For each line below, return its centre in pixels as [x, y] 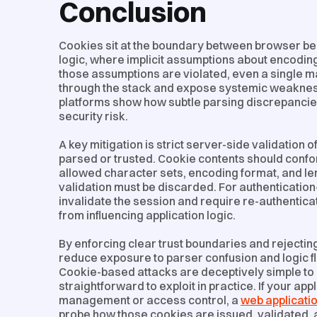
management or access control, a [150, 300]
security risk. [93, 116]
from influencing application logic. [147, 215]
